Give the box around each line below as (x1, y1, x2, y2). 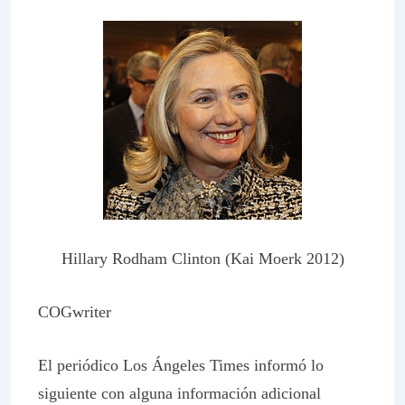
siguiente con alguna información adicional (38, 384, 321, 402)
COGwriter (38, 303, 111, 321)
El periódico (38, 356, 123, 374)
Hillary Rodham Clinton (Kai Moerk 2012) (61, 250, 344, 268)
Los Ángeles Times (123, 356, 250, 374)
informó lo (250, 356, 324, 374)
